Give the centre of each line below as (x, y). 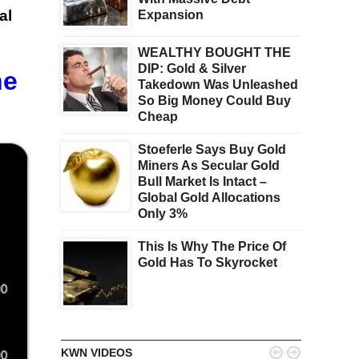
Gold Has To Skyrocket (208, 263)
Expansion (171, 15)
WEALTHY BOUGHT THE (214, 53)
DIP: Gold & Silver (192, 69)
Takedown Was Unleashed (218, 85)
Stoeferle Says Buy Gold (212, 150)
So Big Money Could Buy (214, 101)
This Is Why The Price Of (212, 247)
